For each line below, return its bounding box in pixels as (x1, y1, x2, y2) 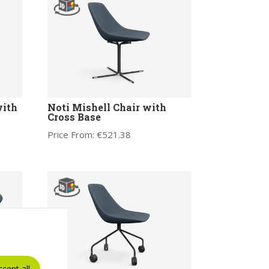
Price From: (47, 128, 97, 141)
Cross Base (47, 110, 101, 124)
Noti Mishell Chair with (47, 101, 166, 114)
